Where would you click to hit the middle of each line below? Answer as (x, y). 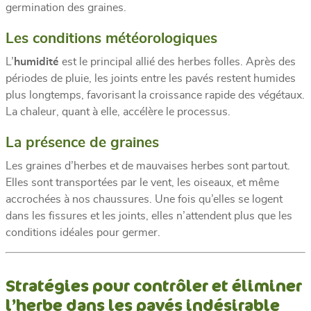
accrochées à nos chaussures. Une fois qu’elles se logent (144, 199)
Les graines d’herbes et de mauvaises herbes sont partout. (148, 166)
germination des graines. (66, 7)
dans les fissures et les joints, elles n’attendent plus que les (149, 216)
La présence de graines (82, 142)
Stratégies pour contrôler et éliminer (154, 285)
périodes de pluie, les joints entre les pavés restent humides (151, 78)
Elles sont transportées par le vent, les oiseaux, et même (142, 182)
